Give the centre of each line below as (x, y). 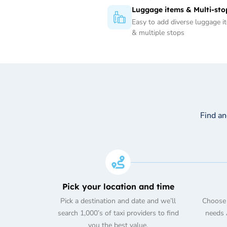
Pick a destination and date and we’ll (118, 201)
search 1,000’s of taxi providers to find (118, 213)
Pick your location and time (118, 187)
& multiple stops (158, 33)
